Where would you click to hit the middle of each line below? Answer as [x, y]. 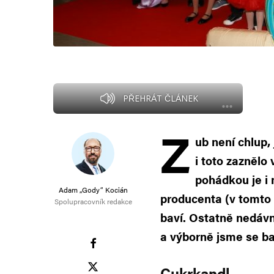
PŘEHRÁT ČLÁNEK [160, 98]
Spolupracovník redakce [93, 202]
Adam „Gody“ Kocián [93, 190]
